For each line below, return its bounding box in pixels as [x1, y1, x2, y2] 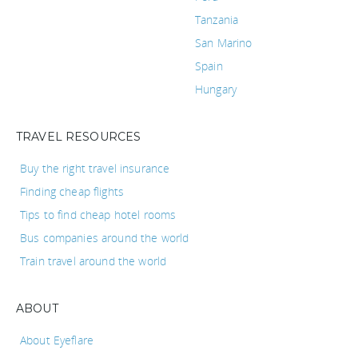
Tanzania [195, 11, 239, 27]
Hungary [195, 81, 237, 97]
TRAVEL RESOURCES [16, 129, 141, 144]
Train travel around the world [20, 253, 167, 268]
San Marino [195, 34, 253, 50]
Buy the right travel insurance [20, 160, 170, 176]
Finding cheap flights [20, 183, 124, 199]
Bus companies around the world [20, 229, 189, 245]
